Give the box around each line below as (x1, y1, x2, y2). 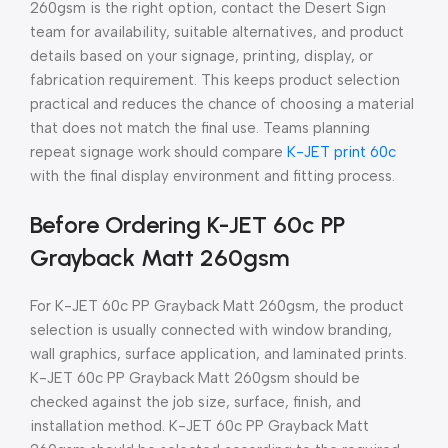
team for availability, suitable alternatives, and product (30, 22, 404, 41)
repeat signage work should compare (30, 142, 287, 161)
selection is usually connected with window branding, (30, 320, 392, 339)
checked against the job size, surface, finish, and (30, 392, 361, 411)
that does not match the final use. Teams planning (30, 118, 370, 137)
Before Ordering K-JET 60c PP (30, 209, 345, 239)
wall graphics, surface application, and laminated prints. (30, 344, 407, 363)
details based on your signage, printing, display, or (30, 46, 373, 65)
